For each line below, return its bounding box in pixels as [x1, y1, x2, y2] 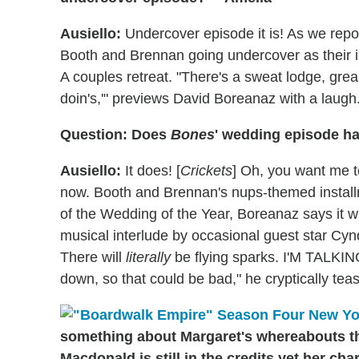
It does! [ [121, 163, 180, 179]
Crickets [180, 163, 232, 179]
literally [126, 249, 171, 266]
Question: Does [60, 127, 171, 143]
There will [60, 249, 126, 266]
